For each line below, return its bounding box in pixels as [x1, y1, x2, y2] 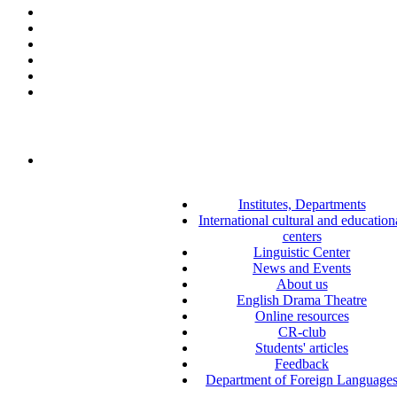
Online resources [254, 308, 349, 324]
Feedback [275, 356, 329, 372]
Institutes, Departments [237, 197, 366, 213]
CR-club [277, 324, 326, 340]
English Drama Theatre [237, 292, 367, 308]
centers [282, 229, 322, 245]
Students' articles [255, 340, 348, 356]
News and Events [253, 261, 351, 276]
